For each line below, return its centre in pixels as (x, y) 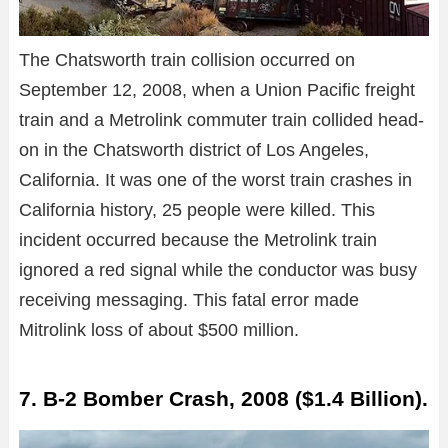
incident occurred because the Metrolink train (198, 240)
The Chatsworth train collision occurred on (187, 60)
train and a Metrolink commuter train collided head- (221, 120)
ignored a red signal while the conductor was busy (218, 270)
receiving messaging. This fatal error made (189, 300)
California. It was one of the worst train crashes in (215, 180)
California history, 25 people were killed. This (197, 210)
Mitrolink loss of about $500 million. (159, 330)
